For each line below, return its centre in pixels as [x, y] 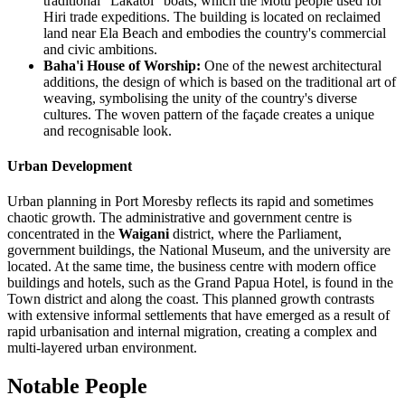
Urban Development [70, 166]
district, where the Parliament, [255, 234]
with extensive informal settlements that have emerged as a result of [198, 316]
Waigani [144, 234]
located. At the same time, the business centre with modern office [192, 267]
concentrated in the [63, 234]
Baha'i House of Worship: [122, 65]
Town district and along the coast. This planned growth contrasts [191, 299]
